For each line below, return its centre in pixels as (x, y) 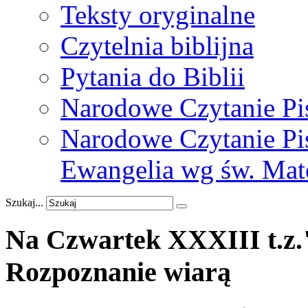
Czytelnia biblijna (157, 46)
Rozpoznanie (81, 272)
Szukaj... (24, 202)
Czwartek (103, 239)
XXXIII (214, 239)
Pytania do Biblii (153, 77)
